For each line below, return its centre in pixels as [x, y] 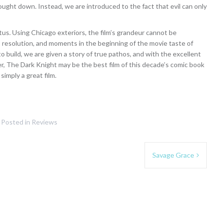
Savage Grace [173, 155]
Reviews [45, 122]
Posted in [16, 122]
